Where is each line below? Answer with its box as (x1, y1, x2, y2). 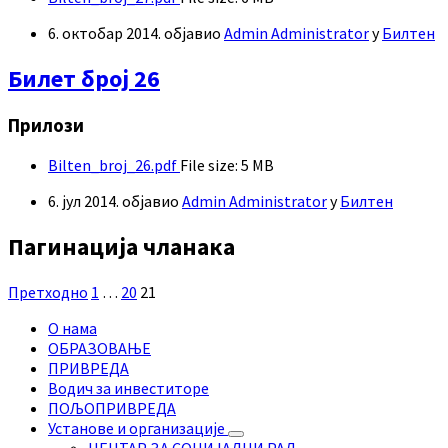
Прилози (8, 113, 84, 137)
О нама (48, 318, 97, 339)
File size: (180, 155, 238, 176)
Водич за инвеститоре (48, 378, 209, 399)
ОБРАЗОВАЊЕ (48, 338, 151, 359)
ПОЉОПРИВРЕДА (48, 398, 176, 419)
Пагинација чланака (8, 231, 235, 263)
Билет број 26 (8, 62, 160, 94)
